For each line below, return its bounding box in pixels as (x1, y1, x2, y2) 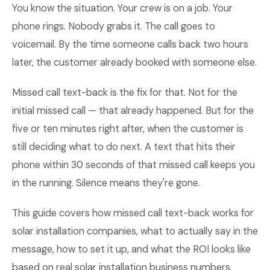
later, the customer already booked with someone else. (12, 56, 257, 69)
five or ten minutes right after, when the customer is (12, 122, 243, 135)
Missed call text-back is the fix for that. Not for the (12, 86, 237, 99)
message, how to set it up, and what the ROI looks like (12, 243, 251, 256)
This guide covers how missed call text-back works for (12, 207, 254, 219)
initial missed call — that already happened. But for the (12, 104, 254, 117)
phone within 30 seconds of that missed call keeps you (12, 159, 255, 171)
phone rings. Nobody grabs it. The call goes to (12, 20, 215, 33)
